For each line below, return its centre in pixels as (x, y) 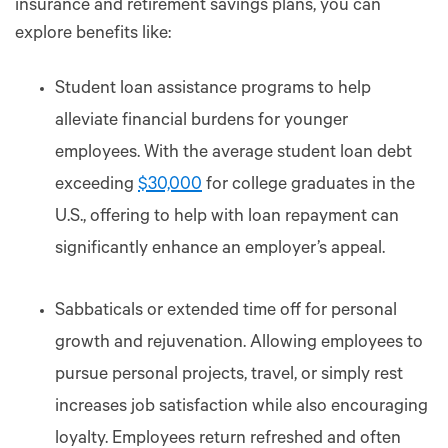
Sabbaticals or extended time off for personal (226, 311)
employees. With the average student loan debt (233, 153)
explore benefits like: (93, 34)
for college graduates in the (308, 185)
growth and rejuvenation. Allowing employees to (239, 343)
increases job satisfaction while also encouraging (241, 407)
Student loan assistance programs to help (213, 89)
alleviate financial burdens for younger (201, 121)
